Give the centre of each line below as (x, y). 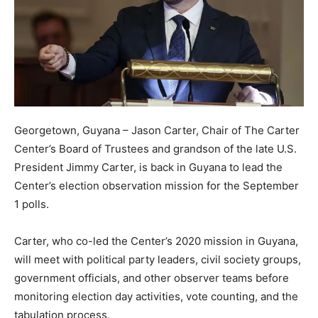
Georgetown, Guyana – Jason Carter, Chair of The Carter (157, 131)
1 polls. (32, 204)
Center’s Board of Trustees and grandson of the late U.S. (155, 149)
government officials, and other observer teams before (152, 278)
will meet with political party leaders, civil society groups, (158, 260)
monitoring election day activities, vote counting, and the (156, 297)
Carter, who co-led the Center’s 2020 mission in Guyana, (156, 241)
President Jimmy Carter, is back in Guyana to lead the (148, 168)
